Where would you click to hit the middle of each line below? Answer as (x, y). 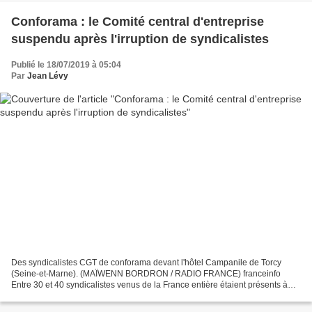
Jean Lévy (48, 76)
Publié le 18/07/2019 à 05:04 (66, 65)
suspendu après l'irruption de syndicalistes (140, 39)
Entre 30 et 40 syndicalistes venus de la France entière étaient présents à (149, 284)
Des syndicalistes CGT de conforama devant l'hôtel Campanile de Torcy (146, 262)
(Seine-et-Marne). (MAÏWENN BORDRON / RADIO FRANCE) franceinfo (146, 273)
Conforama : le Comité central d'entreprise (138, 22)
